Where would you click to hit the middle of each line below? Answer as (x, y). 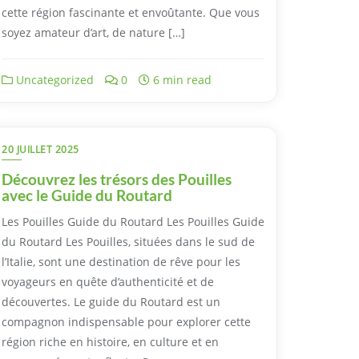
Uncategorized (53, 79)
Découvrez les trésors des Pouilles (117, 179)
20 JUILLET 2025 (40, 149)
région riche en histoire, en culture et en (110, 341)
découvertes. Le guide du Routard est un (111, 301)
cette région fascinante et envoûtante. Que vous (131, 12)
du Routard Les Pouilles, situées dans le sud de (128, 241)
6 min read (181, 79)
